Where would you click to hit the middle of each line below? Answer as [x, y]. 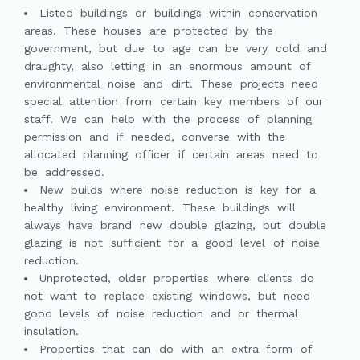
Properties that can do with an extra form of [176, 349]
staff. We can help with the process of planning [168, 119]
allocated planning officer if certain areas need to [172, 155]
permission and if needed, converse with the [155, 137]
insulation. [51, 331]
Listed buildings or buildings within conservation [178, 13]
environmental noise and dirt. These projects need [172, 84]
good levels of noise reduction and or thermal [162, 314]
